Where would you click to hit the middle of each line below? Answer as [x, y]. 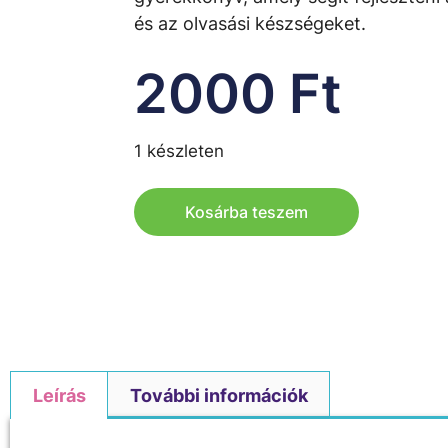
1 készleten [179, 151]
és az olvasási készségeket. [250, 23]
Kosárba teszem [247, 212]
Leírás [59, 395]
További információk [218, 395]
